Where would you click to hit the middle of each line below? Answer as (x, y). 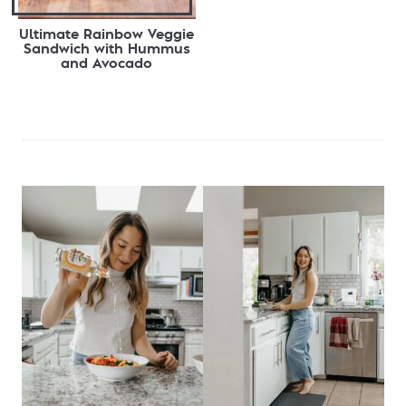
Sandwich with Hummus (106, 49)
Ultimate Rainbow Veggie (107, 35)
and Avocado (107, 64)
